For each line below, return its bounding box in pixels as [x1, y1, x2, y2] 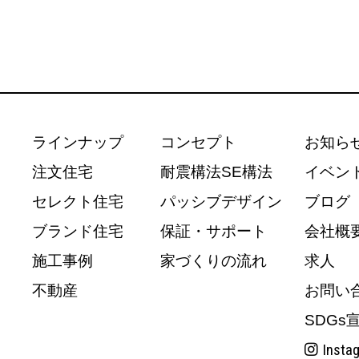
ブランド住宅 [32, 223, 123, 240]
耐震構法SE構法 [160, 163, 272, 181]
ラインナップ [32, 134, 123, 151]
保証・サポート [160, 223, 267, 240]
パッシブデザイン [160, 193, 282, 211]
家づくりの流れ [160, 252, 267, 270]
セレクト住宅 [32, 193, 123, 211]
